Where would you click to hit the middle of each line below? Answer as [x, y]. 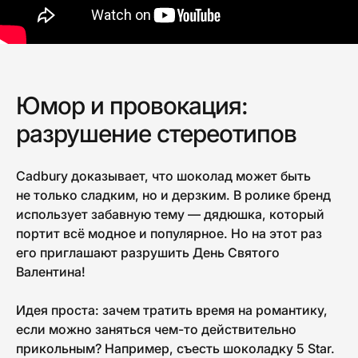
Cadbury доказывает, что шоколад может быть [163, 175]
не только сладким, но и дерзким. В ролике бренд [173, 195]
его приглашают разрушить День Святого [148, 252]
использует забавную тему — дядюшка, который [170, 214]
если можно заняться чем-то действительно [156, 329]
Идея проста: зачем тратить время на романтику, [172, 310]
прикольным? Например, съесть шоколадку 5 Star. [175, 348]
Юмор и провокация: [132, 105]
